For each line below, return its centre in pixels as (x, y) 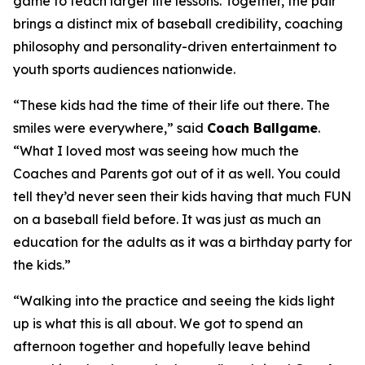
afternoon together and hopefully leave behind (162, 346)
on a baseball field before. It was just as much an (167, 219)
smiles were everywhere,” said (110, 128)
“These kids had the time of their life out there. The (172, 105)
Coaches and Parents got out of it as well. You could (177, 174)
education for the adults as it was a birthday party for (182, 242)
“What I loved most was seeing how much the (156, 151)
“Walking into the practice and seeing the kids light (174, 301)
